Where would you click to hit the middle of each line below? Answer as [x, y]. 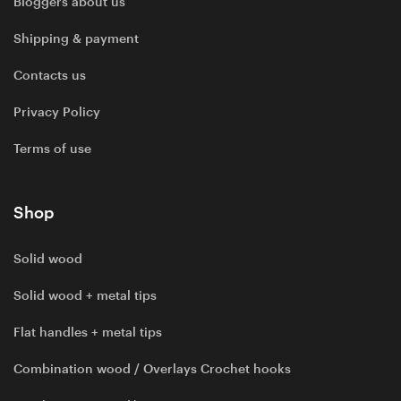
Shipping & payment [76, 38]
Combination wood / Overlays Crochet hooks [152, 368]
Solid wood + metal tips [85, 295]
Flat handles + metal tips [88, 332]
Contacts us [50, 75]
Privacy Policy [57, 111]
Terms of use [52, 148]
